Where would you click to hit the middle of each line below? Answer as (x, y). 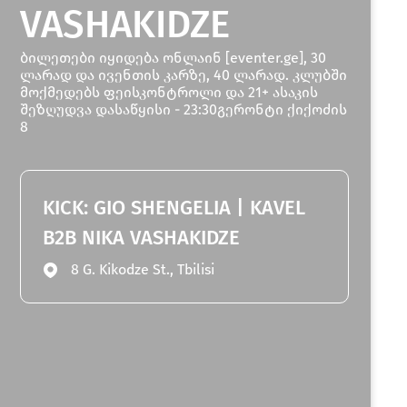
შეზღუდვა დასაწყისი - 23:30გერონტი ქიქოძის (184, 109)
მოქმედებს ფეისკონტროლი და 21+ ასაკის (169, 92)
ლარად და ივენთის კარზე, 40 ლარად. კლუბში (184, 75)
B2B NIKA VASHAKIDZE (142, 238)
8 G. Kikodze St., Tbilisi (143, 269)
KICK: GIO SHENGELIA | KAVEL (174, 208)
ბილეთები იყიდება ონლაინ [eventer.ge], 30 (174, 58)
